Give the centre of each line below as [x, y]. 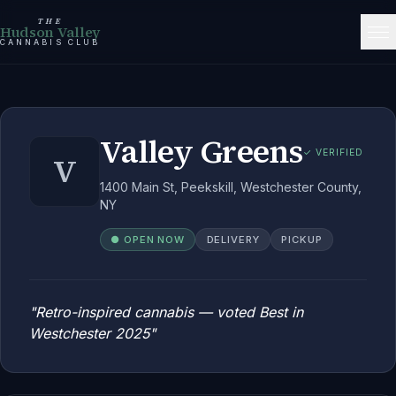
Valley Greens [202, 152]
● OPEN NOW [148, 240]
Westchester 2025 [89, 333]
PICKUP [302, 240]
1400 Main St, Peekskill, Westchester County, [231, 187]
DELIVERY [233, 240]
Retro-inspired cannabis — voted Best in [169, 312]
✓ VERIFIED [333, 152]
